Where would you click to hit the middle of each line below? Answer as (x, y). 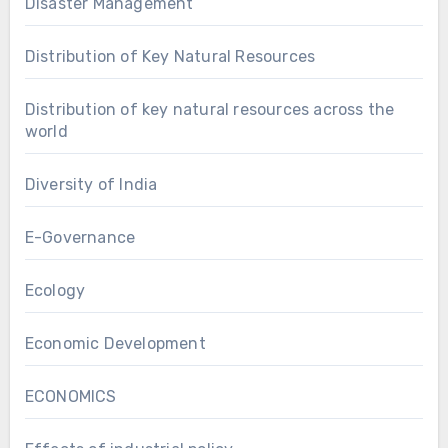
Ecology (55, 290)
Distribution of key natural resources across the (209, 109)
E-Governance (80, 237)
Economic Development (115, 343)
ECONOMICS (70, 396)
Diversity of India (91, 184)
